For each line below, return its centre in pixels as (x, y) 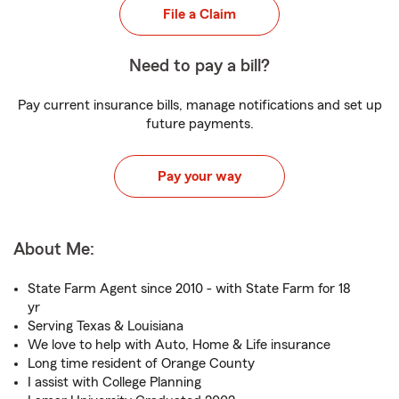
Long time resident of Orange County (141, 363)
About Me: (54, 249)
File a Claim (199, 14)
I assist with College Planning (114, 382)
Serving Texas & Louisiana (106, 326)
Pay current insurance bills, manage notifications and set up (199, 105)
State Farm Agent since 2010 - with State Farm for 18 (189, 289)
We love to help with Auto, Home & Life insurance (179, 345)
